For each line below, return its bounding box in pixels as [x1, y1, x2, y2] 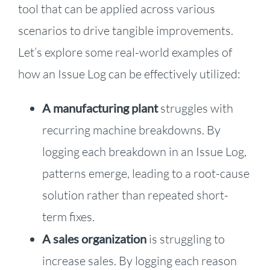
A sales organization [42, 231, 146, 246]
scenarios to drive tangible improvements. [17, 23, 233, 39]
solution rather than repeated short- [42, 187, 228, 203]
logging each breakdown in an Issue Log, [42, 144, 246, 160]
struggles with [157, 101, 233, 116]
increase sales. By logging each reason [42, 253, 237, 269]
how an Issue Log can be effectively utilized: [17, 66, 240, 82]
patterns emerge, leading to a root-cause [42, 166, 250, 181]
